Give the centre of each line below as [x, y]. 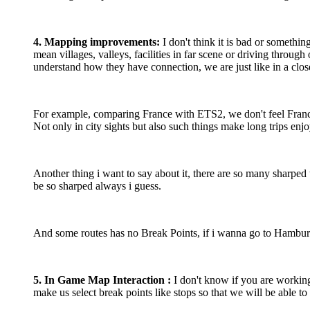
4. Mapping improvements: [97, 42]
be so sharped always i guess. [97, 185]
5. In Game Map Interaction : [103, 280]
